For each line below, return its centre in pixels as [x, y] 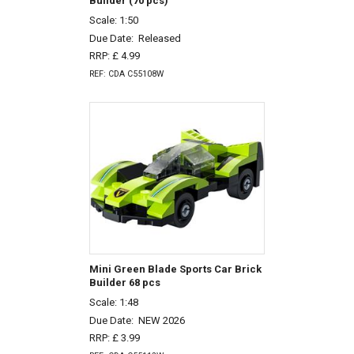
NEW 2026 [161, 320]
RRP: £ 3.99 [114, 338]
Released [159, 38]
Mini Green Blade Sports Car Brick [175, 269]
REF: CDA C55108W [126, 74]
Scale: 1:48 [113, 302]
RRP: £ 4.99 [114, 56]
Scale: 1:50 [113, 20]
